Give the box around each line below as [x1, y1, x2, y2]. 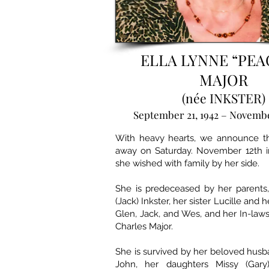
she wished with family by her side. [115, 158, 259, 169]
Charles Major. [115, 221, 173, 232]
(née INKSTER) [181, 89, 265, 107]
